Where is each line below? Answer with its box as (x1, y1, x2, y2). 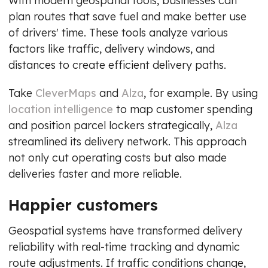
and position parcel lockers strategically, (8, 118, 212, 132)
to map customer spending (113, 102, 252, 116)
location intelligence (8, 102, 113, 116)
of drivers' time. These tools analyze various (8, 25, 228, 39)
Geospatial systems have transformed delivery (8, 223, 242, 237)
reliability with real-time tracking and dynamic (8, 239, 240, 254)
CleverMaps (32, 86, 96, 100)
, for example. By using (144, 86, 258, 100)
